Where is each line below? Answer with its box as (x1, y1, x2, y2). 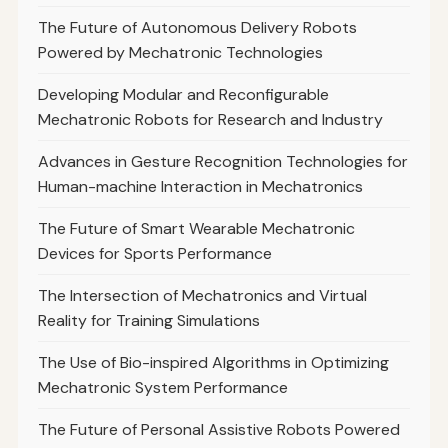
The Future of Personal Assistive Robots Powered (37, 419, 400, 441)
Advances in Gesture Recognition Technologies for (37, 151, 408, 173)
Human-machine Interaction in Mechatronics (37, 176, 363, 198)
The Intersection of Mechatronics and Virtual (37, 285, 367, 307)
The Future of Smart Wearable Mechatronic (37, 218, 355, 240)
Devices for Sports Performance (37, 243, 272, 265)
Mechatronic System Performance (37, 377, 288, 399)
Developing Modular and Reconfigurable (37, 84, 329, 106)
